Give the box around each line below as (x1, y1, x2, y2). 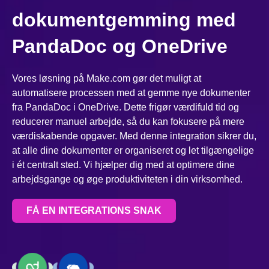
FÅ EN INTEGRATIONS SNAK (26, 205, 162, 216)
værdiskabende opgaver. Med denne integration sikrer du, (12, 131, 256, 142)
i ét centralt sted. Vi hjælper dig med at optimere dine (12, 160, 235, 171)
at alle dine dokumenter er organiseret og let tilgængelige (12, 145, 254, 156)
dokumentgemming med (12, 9, 236, 31)
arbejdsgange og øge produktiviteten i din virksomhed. (12, 174, 243, 185)
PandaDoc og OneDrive (12, 35, 228, 58)
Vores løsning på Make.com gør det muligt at (12, 73, 201, 84)
